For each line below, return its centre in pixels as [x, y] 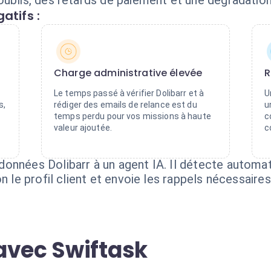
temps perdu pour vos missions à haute [132, 116]
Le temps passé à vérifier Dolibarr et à [129, 93]
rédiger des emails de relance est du [126, 105]
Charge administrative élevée [128, 73]
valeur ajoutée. [83, 128]
